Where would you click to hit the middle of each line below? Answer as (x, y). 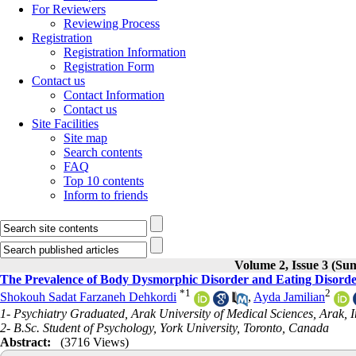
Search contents (103, 152)
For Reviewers (69, 9)
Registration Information (125, 52)
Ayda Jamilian (289, 297)
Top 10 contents (104, 181)
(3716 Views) (95, 342)
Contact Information (114, 95)
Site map (85, 138)
